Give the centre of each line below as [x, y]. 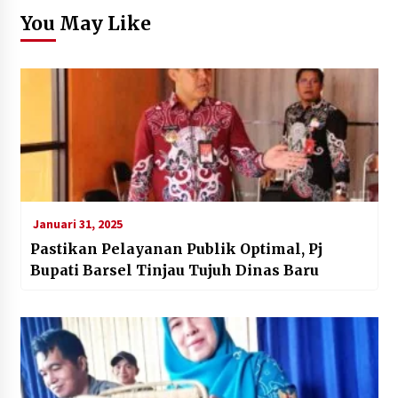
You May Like [85, 23]
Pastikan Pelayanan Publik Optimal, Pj [176, 248]
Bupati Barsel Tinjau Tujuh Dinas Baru [174, 270]
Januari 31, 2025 [76, 223]
